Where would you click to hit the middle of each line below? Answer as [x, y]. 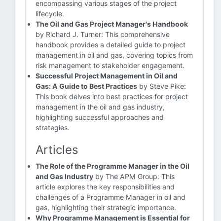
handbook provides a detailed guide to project [110, 45]
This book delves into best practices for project [112, 96]
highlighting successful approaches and [100, 117]
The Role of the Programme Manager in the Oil [112, 166]
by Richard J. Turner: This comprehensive [103, 34]
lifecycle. [50, 14]
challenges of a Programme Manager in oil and [110, 197]
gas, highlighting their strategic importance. [106, 207]
